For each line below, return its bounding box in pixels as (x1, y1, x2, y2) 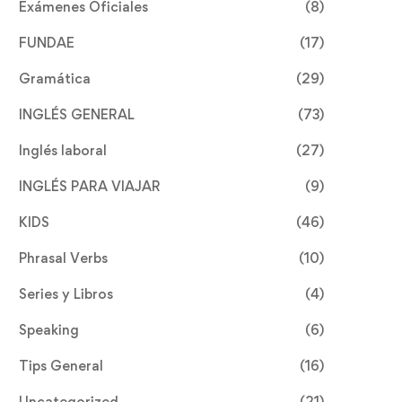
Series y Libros (19, 285, 113, 302)
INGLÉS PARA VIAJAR (19, 178, 161, 195)
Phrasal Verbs (19, 249, 108, 267)
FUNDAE (19, 34, 74, 51)
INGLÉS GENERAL (19, 106, 135, 123)
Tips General (19, 357, 103, 374)
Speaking (19, 321, 79, 338)
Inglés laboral (19, 142, 107, 159)
